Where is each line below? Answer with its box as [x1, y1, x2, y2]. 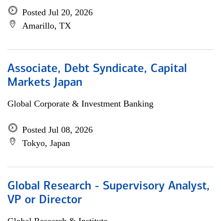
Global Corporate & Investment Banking [7, 99, 153, 109]
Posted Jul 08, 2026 [22, 125, 93, 135]
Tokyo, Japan [22, 138, 70, 148]
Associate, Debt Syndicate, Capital [7, 63, 187, 75]
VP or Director [7, 194, 82, 206]
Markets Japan [7, 77, 82, 89]
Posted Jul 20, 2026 [22, 7, 93, 17]
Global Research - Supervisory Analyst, [7, 181, 210, 192]
